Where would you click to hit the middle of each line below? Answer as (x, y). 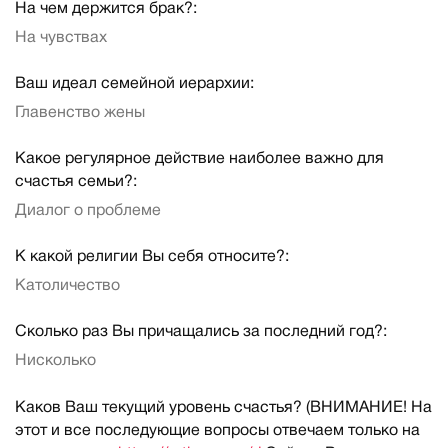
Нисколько (55, 361)
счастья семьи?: (76, 181)
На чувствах (61, 37)
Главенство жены (80, 112)
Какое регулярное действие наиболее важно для (199, 158)
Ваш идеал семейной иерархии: (134, 83)
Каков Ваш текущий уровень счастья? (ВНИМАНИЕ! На (223, 407)
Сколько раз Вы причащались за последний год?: (201, 332)
